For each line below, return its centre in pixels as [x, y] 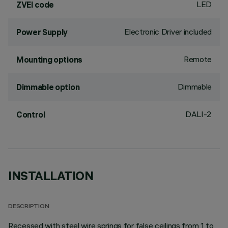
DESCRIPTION [29, 207]
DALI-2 [198, 114]
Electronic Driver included [168, 32]
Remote [197, 59]
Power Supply [42, 32]
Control [31, 115]
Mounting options [49, 60]
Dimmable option [48, 87]
